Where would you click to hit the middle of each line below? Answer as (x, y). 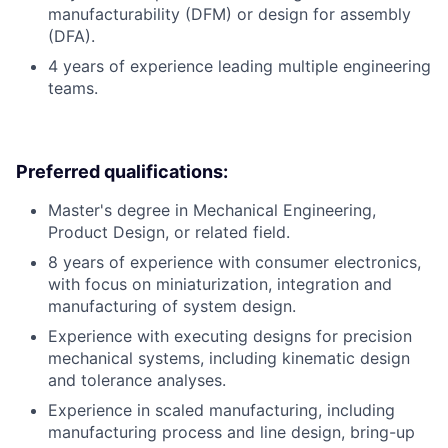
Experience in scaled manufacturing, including (221, 409)
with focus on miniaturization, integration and (220, 283)
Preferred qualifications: (122, 171)
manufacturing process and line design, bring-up (231, 431)
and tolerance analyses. (137, 379)
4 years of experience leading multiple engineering (239, 65)
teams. (73, 87)
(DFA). (71, 35)
